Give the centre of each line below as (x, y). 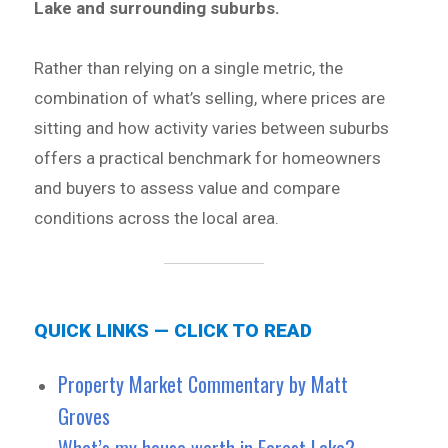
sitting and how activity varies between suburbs (212, 127)
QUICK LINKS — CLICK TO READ (173, 330)
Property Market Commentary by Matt (203, 383)
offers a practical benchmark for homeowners (208, 157)
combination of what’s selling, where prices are (210, 97)
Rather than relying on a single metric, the (189, 67)
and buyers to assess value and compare (187, 187)
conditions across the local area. (157, 217)
